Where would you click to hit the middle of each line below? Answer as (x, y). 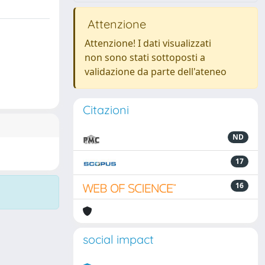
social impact (118, 239)
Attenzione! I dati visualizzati (148, 43)
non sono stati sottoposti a (145, 57)
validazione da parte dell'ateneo (156, 72)
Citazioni (106, 110)
